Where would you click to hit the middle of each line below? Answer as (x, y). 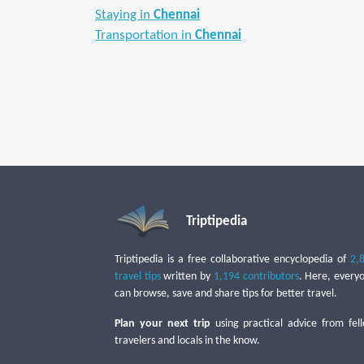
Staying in (124, 15)
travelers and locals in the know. (187, 341)
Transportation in (145, 35)
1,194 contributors (256, 277)
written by (187, 277)
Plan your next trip (162, 324)
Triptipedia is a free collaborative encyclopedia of (232, 260)
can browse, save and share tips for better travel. (226, 294)
